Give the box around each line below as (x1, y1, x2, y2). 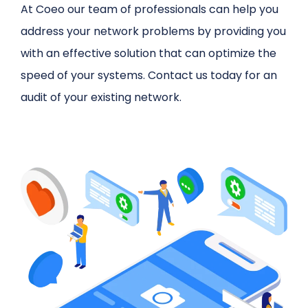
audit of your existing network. (21, 89, 182, 105)
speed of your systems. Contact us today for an (21, 67, 278, 83)
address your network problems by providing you (21, 23, 287, 39)
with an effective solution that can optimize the (21, 45, 277, 61)
